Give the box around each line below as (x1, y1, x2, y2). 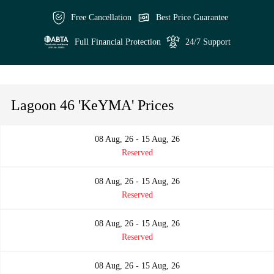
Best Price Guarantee (155, 13, 228, 23)
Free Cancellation (70, 13, 131, 23)
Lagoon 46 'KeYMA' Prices (11, 97, 174, 114)
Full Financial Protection (74, 37, 161, 46)
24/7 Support (185, 37, 231, 46)
